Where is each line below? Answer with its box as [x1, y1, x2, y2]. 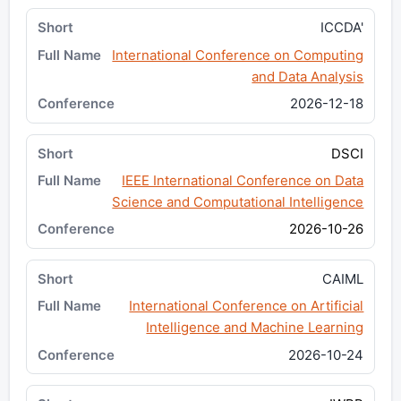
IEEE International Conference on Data [122, 171, 364, 189]
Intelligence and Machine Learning [146, 319, 364, 337]
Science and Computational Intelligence [112, 192, 364, 210]
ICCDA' [320, 19, 364, 37]
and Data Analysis [252, 67, 364, 85]
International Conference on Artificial [129, 297, 364, 315]
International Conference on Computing [112, 46, 364, 64]
